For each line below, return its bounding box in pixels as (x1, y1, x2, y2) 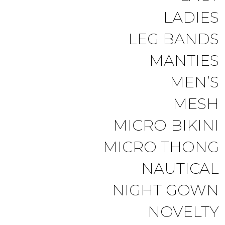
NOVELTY (148, 202, 219, 221)
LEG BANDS (128, 30, 219, 48)
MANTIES (149, 51, 219, 70)
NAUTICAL (141, 159, 219, 178)
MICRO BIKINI (113, 116, 219, 135)
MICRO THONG (103, 138, 219, 156)
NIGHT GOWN (112, 181, 219, 199)
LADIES (163, 8, 219, 27)
